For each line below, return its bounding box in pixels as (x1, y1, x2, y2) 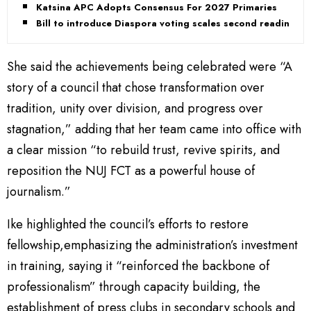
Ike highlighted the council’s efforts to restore (7, 215, 249, 233)
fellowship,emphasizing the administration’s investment (7, 235, 298, 254)
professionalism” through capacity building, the (7, 277, 260, 296)
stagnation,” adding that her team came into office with (7, 119, 301, 138)
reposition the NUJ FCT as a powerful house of (7, 161, 255, 180)
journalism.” (7, 182, 71, 201)
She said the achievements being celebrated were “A (7, 57, 292, 76)
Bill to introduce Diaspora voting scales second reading (36, 16, 296, 30)
